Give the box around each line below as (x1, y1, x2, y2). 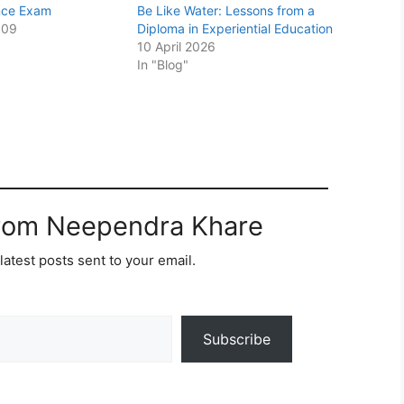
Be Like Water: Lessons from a (137, 2, 316, 18)
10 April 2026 (137, 38, 216, 54)
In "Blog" (137, 56, 189, 72)
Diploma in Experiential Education (137, 20, 334, 36)
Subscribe (203, 329, 271, 348)
